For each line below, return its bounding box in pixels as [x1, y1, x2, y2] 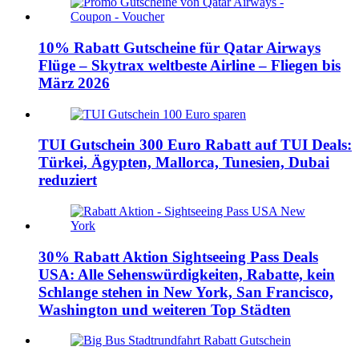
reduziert [38, 171, 97, 189]
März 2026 [38, 74, 110, 91]
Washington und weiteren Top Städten [38, 301, 291, 318]
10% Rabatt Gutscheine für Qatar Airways [38, 38, 321, 56]
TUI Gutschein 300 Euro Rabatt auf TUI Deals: [38, 136, 352, 154]
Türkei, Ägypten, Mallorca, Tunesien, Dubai [38, 154, 329, 171]
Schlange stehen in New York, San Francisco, [38, 283, 333, 301]
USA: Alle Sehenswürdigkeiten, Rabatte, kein [38, 265, 335, 283]
